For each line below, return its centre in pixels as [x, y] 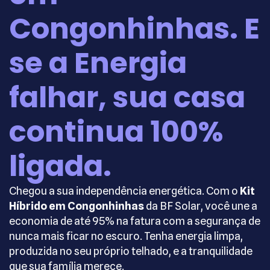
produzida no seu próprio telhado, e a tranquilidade [131, 251]
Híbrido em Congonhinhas [77, 206]
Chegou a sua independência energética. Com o [124, 191]
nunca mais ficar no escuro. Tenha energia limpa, [126, 236]
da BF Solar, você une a [201, 206]
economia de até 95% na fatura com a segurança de [135, 221]
